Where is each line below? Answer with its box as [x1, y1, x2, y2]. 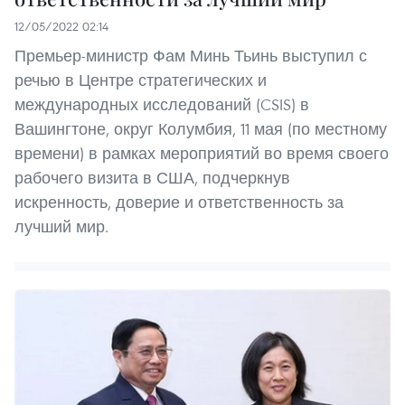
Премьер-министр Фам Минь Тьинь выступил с [14, 45, 367, 67]
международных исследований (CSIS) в [14, 94, 309, 116]
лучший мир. [14, 216, 108, 238]
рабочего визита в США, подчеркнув [14, 167, 290, 189]
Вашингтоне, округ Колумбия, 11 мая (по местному [14, 118, 387, 140]
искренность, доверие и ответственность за [14, 192, 344, 213]
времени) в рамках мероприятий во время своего [14, 143, 389, 165]
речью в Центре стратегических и [14, 70, 267, 91]
